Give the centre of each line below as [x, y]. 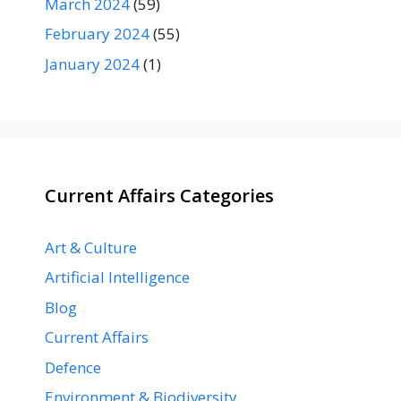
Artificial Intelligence [117, 277]
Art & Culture [91, 247]
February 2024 [97, 34]
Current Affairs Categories [159, 195]
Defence [73, 367]
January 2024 [92, 64]
